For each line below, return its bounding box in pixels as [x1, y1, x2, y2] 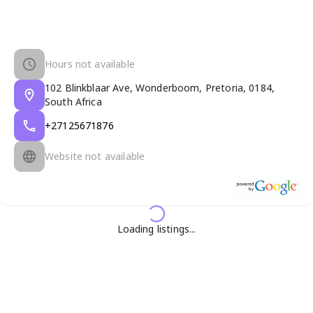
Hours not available [45, 57, 135, 71]
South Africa [45, 94, 102, 108]
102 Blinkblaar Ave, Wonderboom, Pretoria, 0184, [45, 80, 275, 94]
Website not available [45, 149, 145, 163]
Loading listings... [117, 221, 196, 235]
